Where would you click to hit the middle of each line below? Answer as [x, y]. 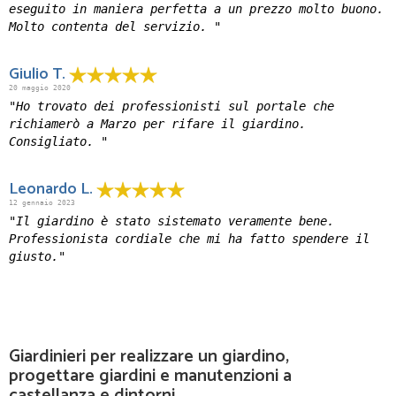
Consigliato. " [58, 142]
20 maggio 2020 [40, 88]
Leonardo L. [53, 190]
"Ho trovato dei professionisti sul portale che [171, 107]
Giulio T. [39, 75]
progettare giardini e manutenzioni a [150, 377]
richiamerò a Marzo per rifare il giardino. [157, 124]
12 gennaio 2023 [42, 203]
